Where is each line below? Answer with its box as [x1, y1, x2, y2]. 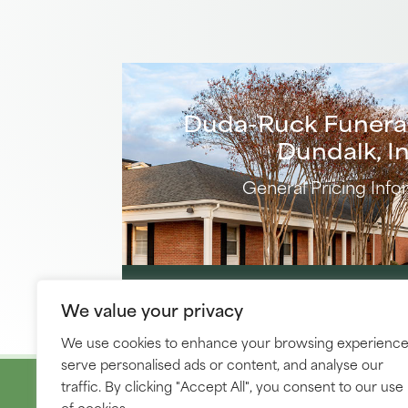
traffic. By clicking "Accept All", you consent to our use [61, 375, 403, 396]
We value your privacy [61, 296, 243, 322]
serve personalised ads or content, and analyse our [61, 353, 383, 374]
